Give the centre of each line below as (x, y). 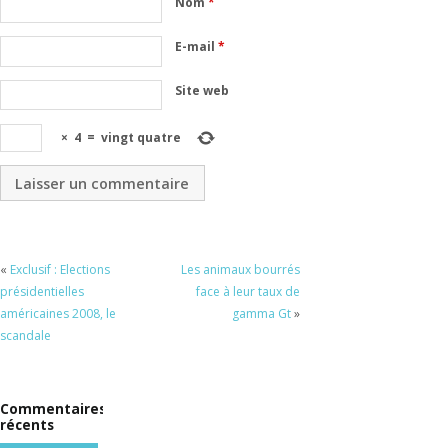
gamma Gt (261, 314)
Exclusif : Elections (60, 270)
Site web (202, 90)
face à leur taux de (247, 292)
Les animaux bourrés (240, 270)
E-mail (197, 47)
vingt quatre (141, 137)
